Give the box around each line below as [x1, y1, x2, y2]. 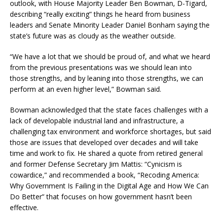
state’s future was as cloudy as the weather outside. [10, 31, 178, 40]
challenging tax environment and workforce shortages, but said [10, 127, 211, 136]
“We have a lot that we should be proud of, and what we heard [10, 52, 210, 61]
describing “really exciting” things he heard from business [10, 9, 190, 19]
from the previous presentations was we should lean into [10, 63, 192, 72]
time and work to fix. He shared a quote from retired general [10, 148, 203, 158]
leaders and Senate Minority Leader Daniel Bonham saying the [10, 20, 210, 30]
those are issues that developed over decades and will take [10, 138, 198, 147]
